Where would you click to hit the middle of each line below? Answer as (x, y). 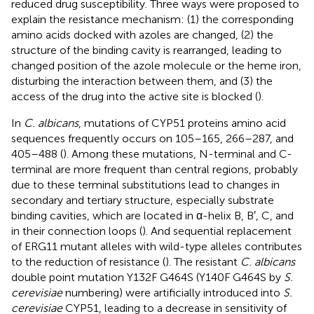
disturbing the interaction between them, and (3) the (142, 81)
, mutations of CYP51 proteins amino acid (182, 123)
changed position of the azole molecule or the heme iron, (156, 65)
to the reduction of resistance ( (88, 261)
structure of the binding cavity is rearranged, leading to (146, 50)
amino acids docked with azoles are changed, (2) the (142, 34)
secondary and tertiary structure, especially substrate (143, 200)
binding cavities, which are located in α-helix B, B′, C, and (152, 215)
